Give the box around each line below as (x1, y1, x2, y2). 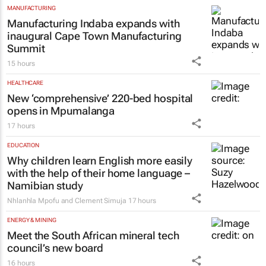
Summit (7, 42, 45, 55)
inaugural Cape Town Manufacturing (7, 30, 182, 43)
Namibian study (7, 179, 83, 192)
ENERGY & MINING (7, 217, 56, 224)
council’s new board (7, 242, 104, 255)
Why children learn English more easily (7, 154, 193, 167)
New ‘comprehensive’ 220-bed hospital (7, 92, 194, 105)
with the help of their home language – (7, 167, 191, 180)
